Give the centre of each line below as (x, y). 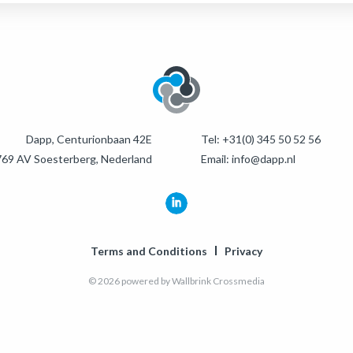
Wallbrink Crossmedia (218, 281)
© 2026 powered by (130, 281)
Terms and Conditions (149, 251)
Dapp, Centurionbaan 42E (89, 139)
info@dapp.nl (264, 159)
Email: (216, 159)
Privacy (243, 251)
